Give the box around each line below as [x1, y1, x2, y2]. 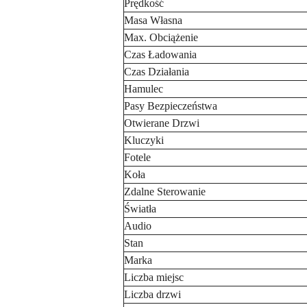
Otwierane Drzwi [124, 117, 199, 129]
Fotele [124, 151, 151, 163]
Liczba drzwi [124, 288, 181, 300]
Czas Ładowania [124, 49, 197, 60]
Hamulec [124, 83, 163, 95]
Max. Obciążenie [124, 32, 198, 43]
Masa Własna [124, 14, 182, 26]
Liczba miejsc [124, 271, 184, 283]
